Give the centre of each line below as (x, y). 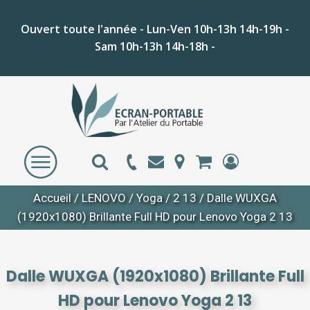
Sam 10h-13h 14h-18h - (155, 46)
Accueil (52, 198)
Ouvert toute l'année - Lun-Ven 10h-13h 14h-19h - (155, 29)
